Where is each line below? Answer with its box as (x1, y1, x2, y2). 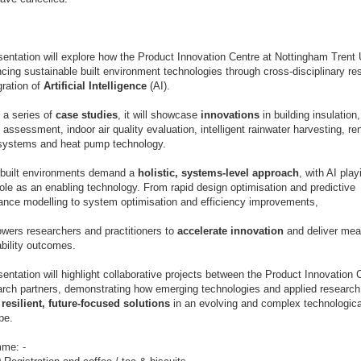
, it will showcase (118, 108, 201, 121)
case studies (56, 108, 118, 121)
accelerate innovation (177, 224, 284, 237)
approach (252, 166, 299, 179)
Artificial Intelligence (44, 79, 147, 92)
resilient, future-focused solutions (2, 297, 170, 309)
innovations (201, 108, 259, 121)
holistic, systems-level (138, 166, 249, 179)
